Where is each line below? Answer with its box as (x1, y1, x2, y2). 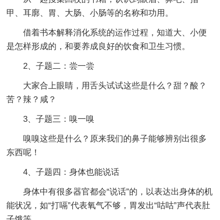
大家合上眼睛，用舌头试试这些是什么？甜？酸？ (23, 81, 207, 90)
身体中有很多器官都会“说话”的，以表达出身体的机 (23, 187, 213, 196)
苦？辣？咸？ (6, 94, 57, 104)
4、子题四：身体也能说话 (23, 167, 120, 177)
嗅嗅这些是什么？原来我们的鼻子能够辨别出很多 (23, 134, 207, 143)
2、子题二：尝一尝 (23, 61, 95, 71)
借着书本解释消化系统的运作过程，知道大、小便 (23, 27, 207, 37)
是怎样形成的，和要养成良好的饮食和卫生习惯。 (6, 41, 191, 51)
